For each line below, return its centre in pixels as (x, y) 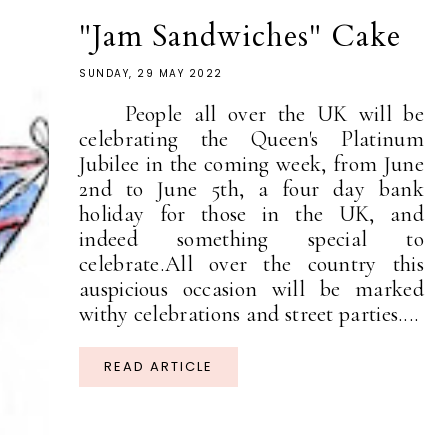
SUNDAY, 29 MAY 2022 (151, 74)
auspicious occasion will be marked (251, 289)
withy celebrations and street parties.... (249, 314)
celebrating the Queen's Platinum (251, 139)
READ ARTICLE (158, 367)
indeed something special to (251, 239)
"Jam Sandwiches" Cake (240, 37)
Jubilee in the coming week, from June (251, 164)
